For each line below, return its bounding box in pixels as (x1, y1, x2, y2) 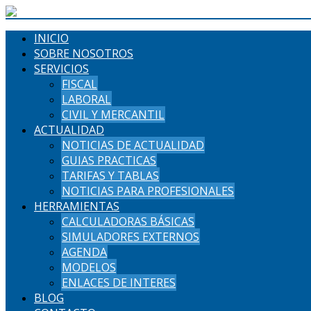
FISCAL (62, 76, 97, 92)
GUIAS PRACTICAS (62, 153, 156, 168)
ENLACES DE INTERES (62, 275, 176, 290)
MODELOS (62, 260, 116, 275)
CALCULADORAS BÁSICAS (62, 214, 194, 229)
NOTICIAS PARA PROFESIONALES (62, 183, 234, 199)
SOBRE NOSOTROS (34, 46, 133, 61)
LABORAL (62, 92, 111, 107)
